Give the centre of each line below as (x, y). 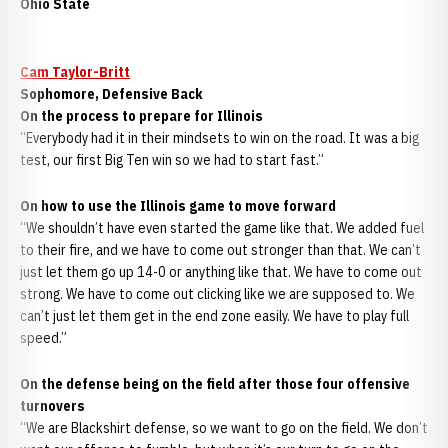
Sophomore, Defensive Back (111, 94)
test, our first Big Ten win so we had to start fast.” (172, 160)
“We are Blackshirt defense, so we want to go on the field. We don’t (224, 428)
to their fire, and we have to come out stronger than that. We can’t (220, 250)
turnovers (52, 406)
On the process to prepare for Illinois (141, 116)
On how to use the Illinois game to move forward (179, 206)
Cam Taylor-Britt (75, 72)
